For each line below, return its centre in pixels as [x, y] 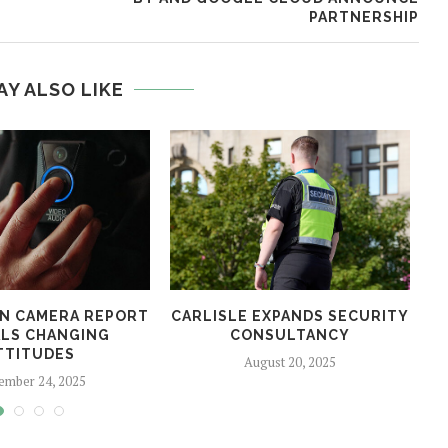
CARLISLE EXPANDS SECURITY [289, 316]
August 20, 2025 [289, 362]
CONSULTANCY [289, 335]
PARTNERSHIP [363, 17]
